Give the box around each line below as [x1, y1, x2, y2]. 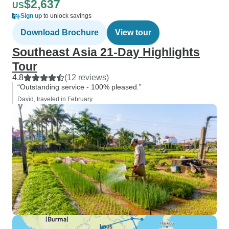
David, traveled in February [17, 96, 93, 103]
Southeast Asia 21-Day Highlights [12, 45, 200, 59]
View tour [115, 28, 151, 37]
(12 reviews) [64, 73, 109, 82]
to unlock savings [42, 12, 91, 19]
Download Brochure [20, 28, 99, 37]
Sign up [20, 12, 42, 19]
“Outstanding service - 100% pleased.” [17, 83, 142, 91]
